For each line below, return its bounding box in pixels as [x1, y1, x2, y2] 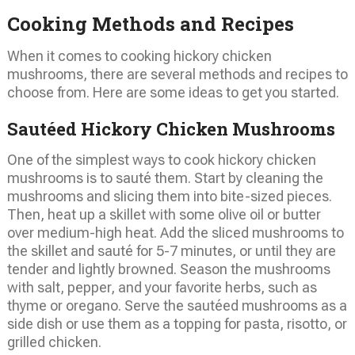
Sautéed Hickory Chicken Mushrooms [6, 116, 335, 140]
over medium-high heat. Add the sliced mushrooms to [6, 223, 344, 241]
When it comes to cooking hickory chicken [6, 47, 272, 64]
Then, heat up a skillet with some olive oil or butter [6, 205, 321, 223]
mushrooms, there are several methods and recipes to [6, 65, 348, 82]
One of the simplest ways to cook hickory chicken [6, 151, 316, 168]
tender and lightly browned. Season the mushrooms [6, 260, 330, 277]
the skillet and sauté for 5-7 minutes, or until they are [6, 242, 336, 259]
